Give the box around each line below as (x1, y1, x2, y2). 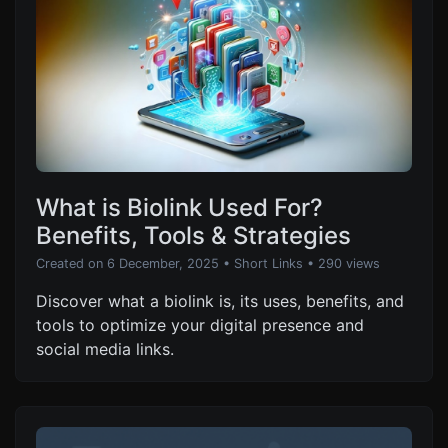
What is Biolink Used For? (36, 193, 323, 223)
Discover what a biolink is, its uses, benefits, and (36, 291, 404, 312)
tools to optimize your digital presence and (36, 315, 364, 336)
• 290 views (307, 256, 380, 272)
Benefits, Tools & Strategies (36, 221, 351, 251)
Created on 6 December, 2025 (36, 256, 219, 272)
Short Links (234, 256, 303, 272)
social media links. (36, 339, 174, 360)
